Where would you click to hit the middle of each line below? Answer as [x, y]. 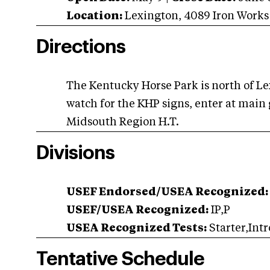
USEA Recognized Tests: [137, 228]
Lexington [152, 16]
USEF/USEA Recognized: [137, 210]
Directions [81, 47]
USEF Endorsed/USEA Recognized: [167, 192]
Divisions [75, 153]
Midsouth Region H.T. [123, 122]
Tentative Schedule [120, 259]
